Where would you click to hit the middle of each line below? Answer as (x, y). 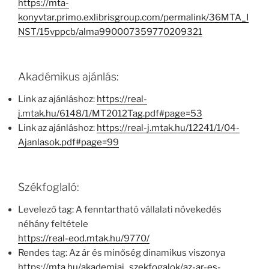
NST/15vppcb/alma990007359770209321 (110, 32)
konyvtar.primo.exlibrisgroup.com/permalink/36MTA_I (133, 18)
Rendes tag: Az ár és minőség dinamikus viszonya (122, 253)
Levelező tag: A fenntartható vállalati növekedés (120, 210)
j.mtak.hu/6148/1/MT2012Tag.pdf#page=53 (110, 114)
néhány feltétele (53, 224)
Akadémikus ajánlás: (68, 76)
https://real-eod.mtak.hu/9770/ (84, 239)
